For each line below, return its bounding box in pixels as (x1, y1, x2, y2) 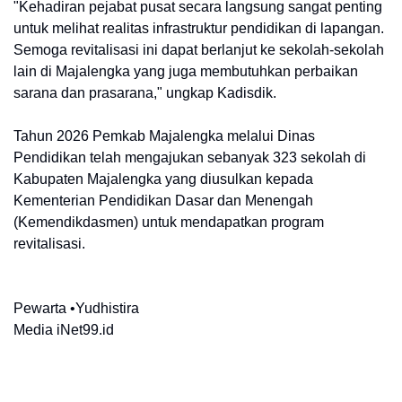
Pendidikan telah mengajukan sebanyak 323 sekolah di (13, 150, 366, 166)
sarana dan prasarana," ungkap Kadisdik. (13, 85, 276, 101)
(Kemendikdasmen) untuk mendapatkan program (13, 214, 324, 231)
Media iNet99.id (13, 322, 114, 338)
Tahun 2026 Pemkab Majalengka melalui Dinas (13, 128, 315, 144)
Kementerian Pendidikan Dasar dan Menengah (13, 193, 313, 209)
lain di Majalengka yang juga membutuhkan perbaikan (13, 64, 358, 80)
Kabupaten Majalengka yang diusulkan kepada (13, 171, 313, 188)
